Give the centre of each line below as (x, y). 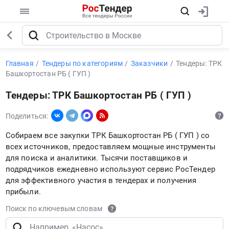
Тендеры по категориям (82, 63)
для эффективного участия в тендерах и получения (101, 181)
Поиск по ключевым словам (54, 208)
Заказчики (149, 63)
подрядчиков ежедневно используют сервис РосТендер (110, 169)
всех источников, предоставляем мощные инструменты (110, 147)
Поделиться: (27, 116)
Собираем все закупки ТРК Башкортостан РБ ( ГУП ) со (108, 136)
